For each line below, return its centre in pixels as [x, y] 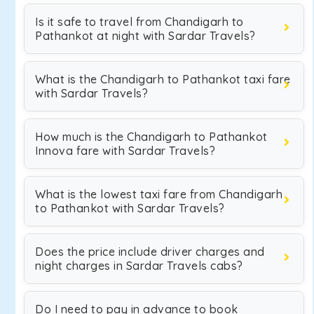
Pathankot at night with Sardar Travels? [145, 36]
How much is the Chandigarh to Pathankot [151, 137]
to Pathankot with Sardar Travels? [130, 208]
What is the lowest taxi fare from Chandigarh [159, 194]
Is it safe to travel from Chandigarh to [139, 22]
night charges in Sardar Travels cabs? [139, 266]
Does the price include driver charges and [150, 252]
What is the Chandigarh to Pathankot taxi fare [163, 79]
